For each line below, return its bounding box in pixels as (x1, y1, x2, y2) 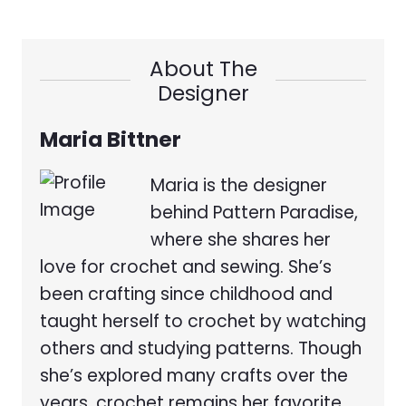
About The (149, 54, 257, 84)
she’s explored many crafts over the (40, 363, 348, 389)
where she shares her (150, 227, 331, 253)
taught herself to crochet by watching (40, 309, 366, 334)
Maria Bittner (40, 125, 181, 155)
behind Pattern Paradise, (150, 200, 358, 226)
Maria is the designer (150, 173, 327, 198)
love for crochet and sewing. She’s (40, 255, 332, 280)
